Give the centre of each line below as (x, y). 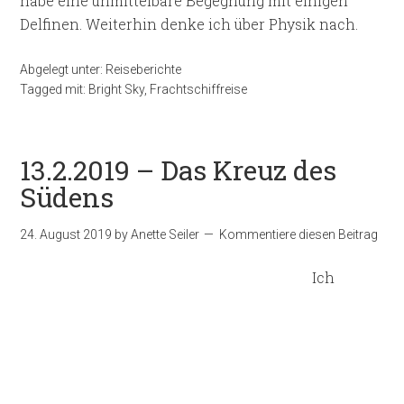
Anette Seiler (165, 234)
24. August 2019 (66, 234)
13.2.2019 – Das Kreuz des (179, 170)
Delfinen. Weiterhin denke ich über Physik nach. (189, 24)
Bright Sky (117, 89)
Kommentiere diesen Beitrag (299, 234)
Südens (67, 197)
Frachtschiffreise (199, 89)
